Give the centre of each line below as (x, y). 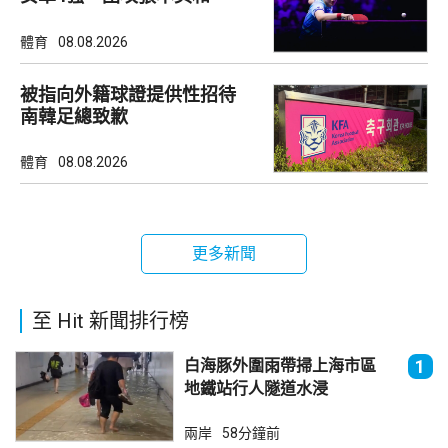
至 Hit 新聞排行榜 (110, 320)
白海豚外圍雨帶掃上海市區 (287, 365)
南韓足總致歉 (74, 116)
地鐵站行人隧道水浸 (255, 388)
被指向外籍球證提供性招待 (137, 94)
